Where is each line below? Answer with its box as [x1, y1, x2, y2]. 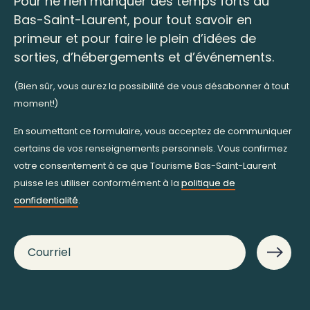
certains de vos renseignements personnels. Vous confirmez [14, 142, 287, 154]
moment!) [14, 97, 58, 109]
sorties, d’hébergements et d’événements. [14, 48, 274, 66]
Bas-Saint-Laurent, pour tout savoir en [14, 10, 252, 28]
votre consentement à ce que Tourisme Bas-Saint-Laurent [14, 159, 276, 172]
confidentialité [14, 194, 78, 206]
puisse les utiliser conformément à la [14, 176, 181, 189]
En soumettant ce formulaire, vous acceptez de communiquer [14, 125, 292, 137]
